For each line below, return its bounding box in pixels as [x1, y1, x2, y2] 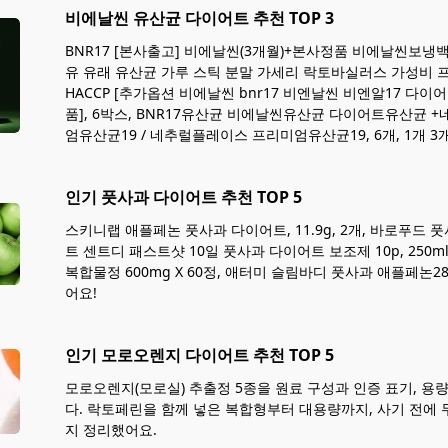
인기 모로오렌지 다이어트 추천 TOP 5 [65, 344, 334, 366]
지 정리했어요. [65, 420, 157, 439]
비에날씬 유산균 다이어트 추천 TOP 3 [65, 7, 334, 29]
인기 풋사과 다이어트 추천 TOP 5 [65, 186, 302, 208]
